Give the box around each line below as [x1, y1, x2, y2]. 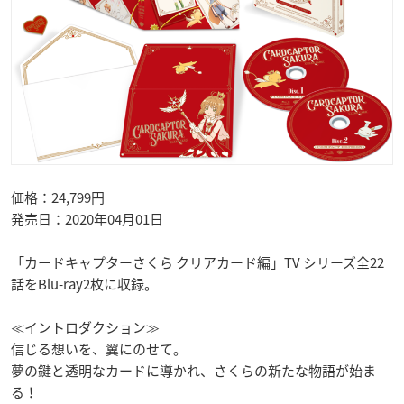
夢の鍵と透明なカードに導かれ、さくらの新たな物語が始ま [11, 360, 376, 381]
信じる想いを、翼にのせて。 [11, 338, 187, 359]
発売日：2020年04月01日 [11, 208, 163, 229]
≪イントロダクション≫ [11, 317, 160, 337]
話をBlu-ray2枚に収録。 [11, 273, 158, 294]
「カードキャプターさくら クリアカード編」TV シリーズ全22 [11, 252, 384, 272]
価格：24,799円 [11, 187, 105, 207]
